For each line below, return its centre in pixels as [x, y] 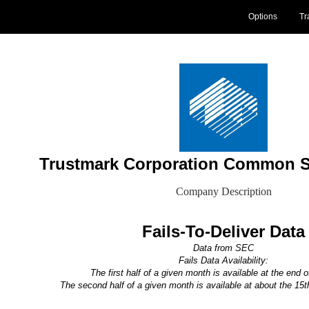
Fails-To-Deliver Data [223, 231]
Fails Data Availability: [223, 260]
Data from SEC [223, 248]
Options [263, 17]
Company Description [223, 191]
